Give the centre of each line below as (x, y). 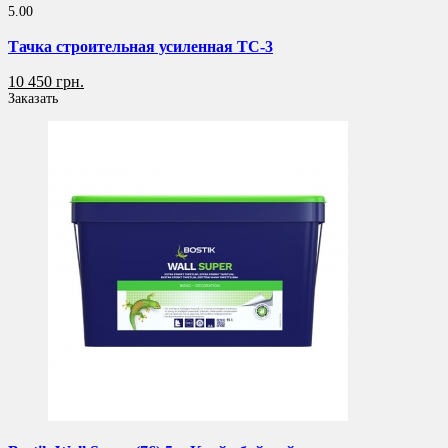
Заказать (33, 99)
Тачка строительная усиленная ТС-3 (140, 46)
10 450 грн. (46, 82)
